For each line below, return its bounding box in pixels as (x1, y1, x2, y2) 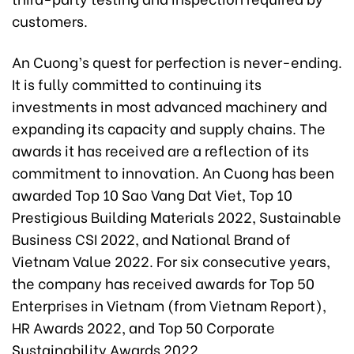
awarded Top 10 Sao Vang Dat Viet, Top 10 (12, 183, 292, 205)
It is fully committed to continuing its (12, 72, 262, 94)
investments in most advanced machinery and (12, 94, 327, 116)
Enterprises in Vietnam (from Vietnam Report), (12, 293, 326, 315)
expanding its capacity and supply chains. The (12, 116, 326, 138)
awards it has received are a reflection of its (12, 138, 309, 160)
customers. (12, 9, 88, 31)
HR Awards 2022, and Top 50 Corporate (12, 315, 275, 337)
